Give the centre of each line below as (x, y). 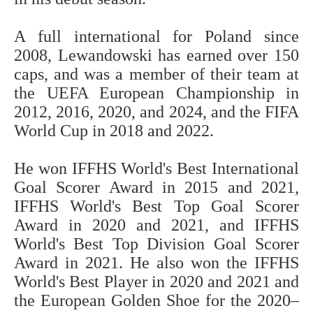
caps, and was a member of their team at (156, 74)
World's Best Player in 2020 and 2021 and (156, 282)
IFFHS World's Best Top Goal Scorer (156, 206)
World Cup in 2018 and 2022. (116, 131)
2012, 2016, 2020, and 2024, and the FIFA (156, 112)
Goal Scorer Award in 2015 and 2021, (156, 188)
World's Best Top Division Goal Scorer (156, 244)
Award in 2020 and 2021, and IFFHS (156, 225)
